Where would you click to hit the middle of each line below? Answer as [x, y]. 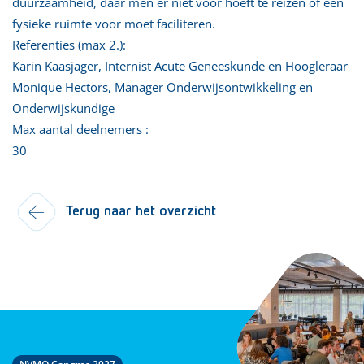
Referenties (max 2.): [69, 44]
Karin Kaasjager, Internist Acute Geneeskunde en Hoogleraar [180, 65]
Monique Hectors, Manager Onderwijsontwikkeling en [162, 87]
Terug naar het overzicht [141, 211]
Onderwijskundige [63, 108]
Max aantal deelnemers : [80, 129]
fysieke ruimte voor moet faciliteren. [114, 23]
